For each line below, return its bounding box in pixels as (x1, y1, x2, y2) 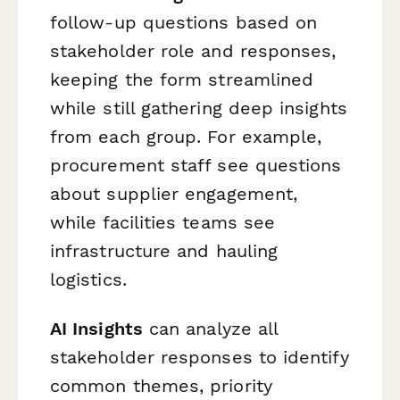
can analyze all (142, 317, 279, 339)
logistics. (50, 268, 127, 290)
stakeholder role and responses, (50, 39, 337, 62)
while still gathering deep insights (50, 96, 347, 119)
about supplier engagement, (50, 182, 298, 204)
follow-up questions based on (50, 11, 318, 33)
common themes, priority (50, 374, 272, 396)
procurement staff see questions (50, 154, 342, 176)
